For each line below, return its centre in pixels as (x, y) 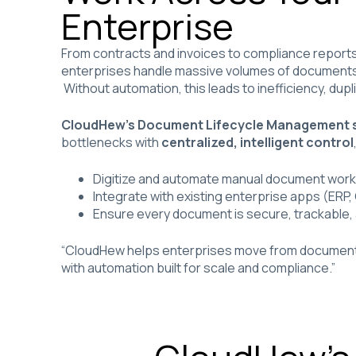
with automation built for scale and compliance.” (199, 268)
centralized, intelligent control (258, 142)
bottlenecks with (112, 142)
